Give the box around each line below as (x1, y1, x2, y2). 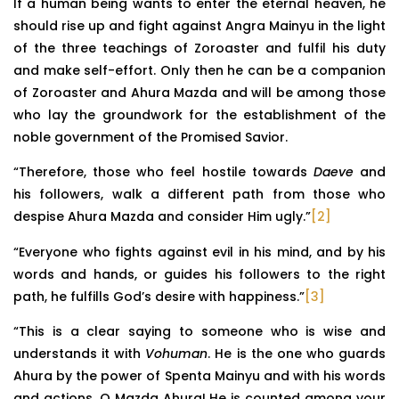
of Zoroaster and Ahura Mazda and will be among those (13, 83, 386, 102)
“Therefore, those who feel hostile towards (13, 163, 313, 182)
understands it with (13, 345, 146, 363)
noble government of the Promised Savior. (13, 127, 288, 146)
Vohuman (145, 345, 208, 363)
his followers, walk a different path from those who (13, 185, 386, 204)
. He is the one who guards (208, 345, 387, 363)
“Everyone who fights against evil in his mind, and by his (13, 242, 386, 261)
